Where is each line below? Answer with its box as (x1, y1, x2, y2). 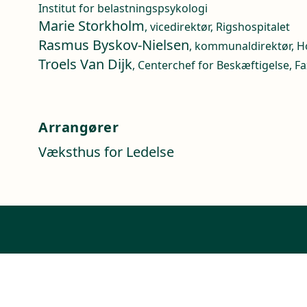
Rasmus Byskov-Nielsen (38, 36, 189, 54)
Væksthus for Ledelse (38, 143, 174, 161)
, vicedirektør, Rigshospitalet (145, 19, 290, 34)
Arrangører (38, 118, 119, 136)
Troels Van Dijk (38, 55, 132, 73)
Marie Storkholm (38, 16, 145, 35)
